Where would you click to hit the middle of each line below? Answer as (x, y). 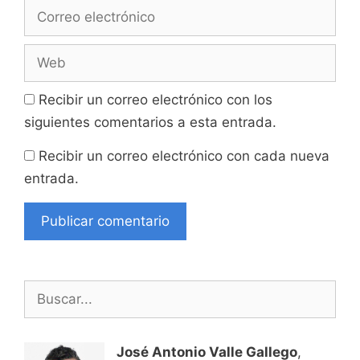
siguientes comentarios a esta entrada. (150, 123)
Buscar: (47, 290)
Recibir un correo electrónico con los (155, 100)
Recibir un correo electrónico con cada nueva (184, 156)
